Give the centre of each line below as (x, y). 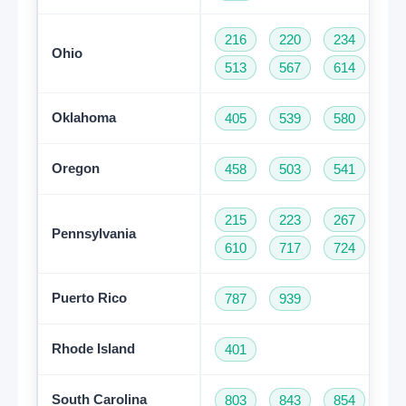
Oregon (75, 168)
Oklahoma (83, 117)
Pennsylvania (93, 233)
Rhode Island (93, 348)
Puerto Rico (89, 297)
